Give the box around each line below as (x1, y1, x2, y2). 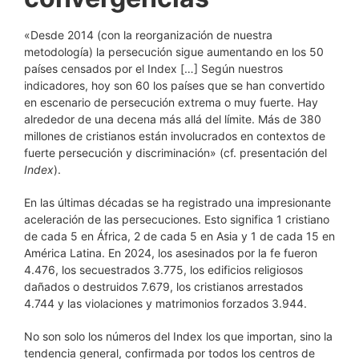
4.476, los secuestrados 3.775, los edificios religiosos (24, 263, 303, 276)
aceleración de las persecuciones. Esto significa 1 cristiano (24, 212, 329, 226)
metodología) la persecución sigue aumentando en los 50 (24, 45, 324, 58)
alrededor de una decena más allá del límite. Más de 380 (24, 112, 321, 126)
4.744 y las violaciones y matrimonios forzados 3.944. (24, 296, 307, 310)
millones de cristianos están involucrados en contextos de (24, 129, 325, 143)
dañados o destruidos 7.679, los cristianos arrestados (24, 280, 303, 293)
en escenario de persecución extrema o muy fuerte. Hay (24, 95, 318, 109)
